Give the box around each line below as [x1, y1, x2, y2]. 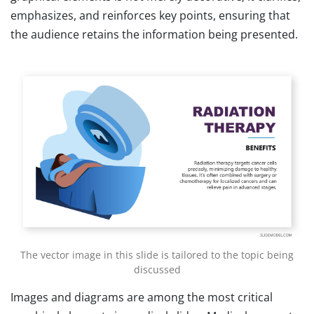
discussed [133, 262, 181, 276]
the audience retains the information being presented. [11, 26, 298, 42]
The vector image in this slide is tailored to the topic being [20, 247, 294, 261]
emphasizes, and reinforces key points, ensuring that [11, 7, 290, 23]
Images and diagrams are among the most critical [11, 289, 273, 305]
